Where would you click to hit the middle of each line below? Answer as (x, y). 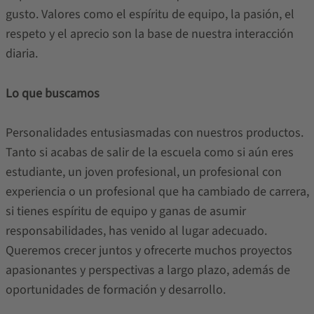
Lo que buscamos (52, 94)
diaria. (21, 54)
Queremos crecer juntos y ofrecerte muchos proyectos (149, 251)
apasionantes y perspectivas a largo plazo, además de (148, 270)
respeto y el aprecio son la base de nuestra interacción (149, 34)
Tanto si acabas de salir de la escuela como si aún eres (149, 152)
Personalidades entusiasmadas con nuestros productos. (154, 133)
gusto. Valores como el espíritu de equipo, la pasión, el (150, 14)
